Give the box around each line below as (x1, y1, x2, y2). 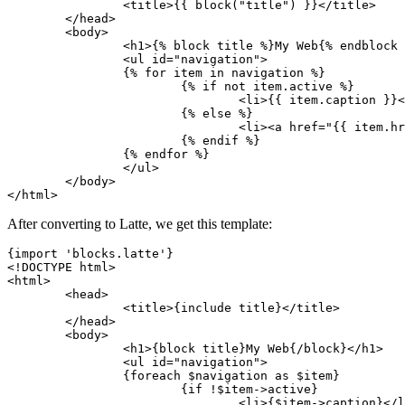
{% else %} (7, 107, 181, 121)
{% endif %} (7, 134, 181, 148)
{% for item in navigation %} (7, 66, 123, 80)
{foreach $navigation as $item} (7, 369, 123, 383)
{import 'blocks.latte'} (7, 247, 174, 261)
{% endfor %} (7, 147, 123, 162)
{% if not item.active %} (7, 80, 181, 94)
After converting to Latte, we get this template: (7, 216, 272, 232)
